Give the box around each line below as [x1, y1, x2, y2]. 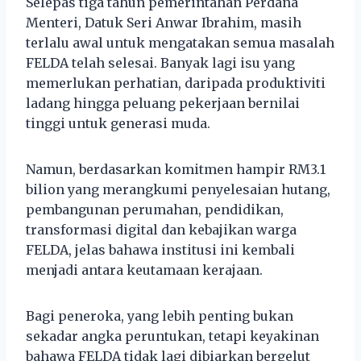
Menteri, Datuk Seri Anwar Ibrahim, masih [26, 14, 301, 31]
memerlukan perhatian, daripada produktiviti [26, 74, 326, 91]
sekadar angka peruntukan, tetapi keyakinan [26, 327, 319, 344]
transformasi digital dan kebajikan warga [26, 221, 297, 238]
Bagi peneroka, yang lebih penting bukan [26, 307, 293, 324]
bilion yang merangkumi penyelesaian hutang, [26, 180, 330, 197]
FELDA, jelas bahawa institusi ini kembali [26, 241, 295, 258]
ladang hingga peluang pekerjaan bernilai [26, 94, 300, 111]
